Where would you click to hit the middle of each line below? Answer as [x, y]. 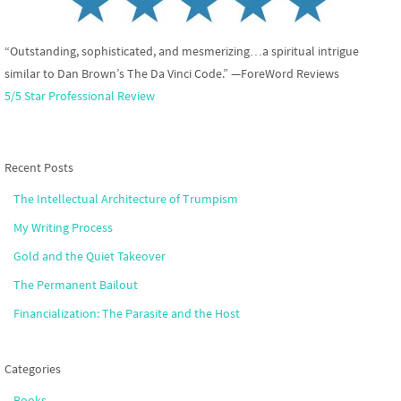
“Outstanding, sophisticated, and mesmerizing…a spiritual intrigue [182, 51]
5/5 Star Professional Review [80, 95]
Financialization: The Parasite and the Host [127, 313]
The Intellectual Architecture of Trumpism [126, 198]
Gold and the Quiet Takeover [90, 256]
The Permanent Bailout [76, 284]
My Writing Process [63, 227]
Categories [33, 368]
